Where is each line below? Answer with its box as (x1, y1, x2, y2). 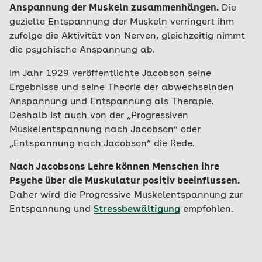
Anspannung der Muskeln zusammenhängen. (9, 4, 219, 13)
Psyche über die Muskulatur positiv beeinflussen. (9, 177, 240, 186)
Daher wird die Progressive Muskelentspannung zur (9, 191, 243, 200)
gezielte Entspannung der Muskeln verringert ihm (9, 18, 234, 27)
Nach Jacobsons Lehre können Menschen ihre (9, 163, 219, 172)
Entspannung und (9, 205, 94, 214)
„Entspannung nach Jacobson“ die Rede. (9, 139, 195, 149)
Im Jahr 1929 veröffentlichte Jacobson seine (9, 69, 211, 78)
